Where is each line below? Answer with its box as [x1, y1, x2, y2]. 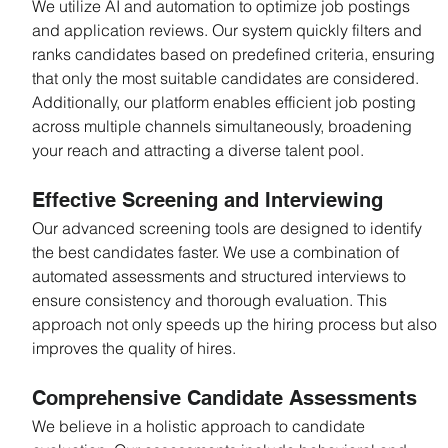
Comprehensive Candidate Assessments [32, 385, 417, 410]
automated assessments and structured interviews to [32, 265, 410, 286]
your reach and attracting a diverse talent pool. [32, 139, 364, 160]
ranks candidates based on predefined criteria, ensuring [32, 43, 439, 64]
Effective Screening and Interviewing [32, 187, 383, 212]
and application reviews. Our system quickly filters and [32, 19, 426, 40]
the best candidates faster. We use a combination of [32, 241, 403, 262]
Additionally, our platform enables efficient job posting [32, 91, 420, 112]
